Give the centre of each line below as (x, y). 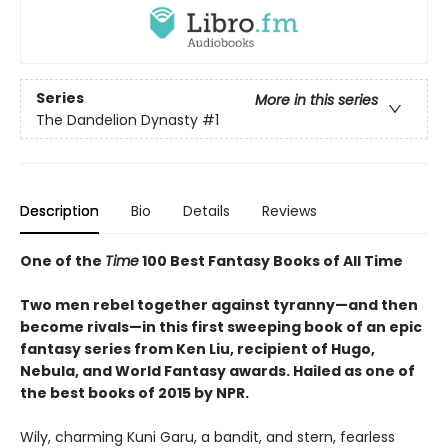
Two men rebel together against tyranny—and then (219, 305)
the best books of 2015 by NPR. (134, 393)
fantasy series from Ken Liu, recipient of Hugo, (197, 349)
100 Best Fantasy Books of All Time (271, 261)
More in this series (316, 99)
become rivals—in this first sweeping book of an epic (221, 327)
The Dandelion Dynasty (117, 119)
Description (59, 211)
